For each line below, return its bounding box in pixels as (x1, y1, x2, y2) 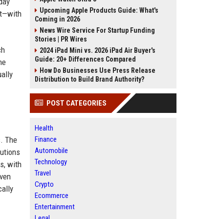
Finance (35, 135, 57, 144)
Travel (35, 169, 51, 177)
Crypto (35, 180, 54, 189)
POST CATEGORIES (46, 99, 107, 108)
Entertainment (35, 202, 75, 211)
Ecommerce (35, 191, 68, 200)
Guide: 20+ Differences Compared (35, 55, 136, 63)
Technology (35, 157, 67, 166)
